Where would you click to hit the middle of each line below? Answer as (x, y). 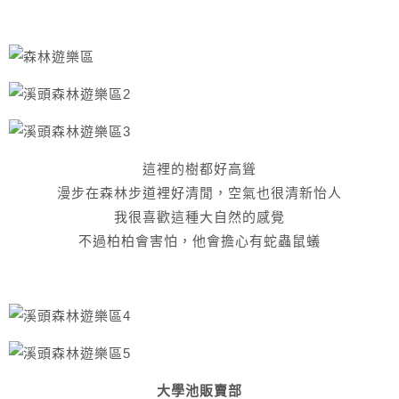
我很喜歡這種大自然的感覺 (199, 217)
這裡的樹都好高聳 (199, 169)
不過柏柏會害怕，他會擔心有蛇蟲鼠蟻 (199, 241)
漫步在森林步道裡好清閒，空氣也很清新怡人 (199, 193)
